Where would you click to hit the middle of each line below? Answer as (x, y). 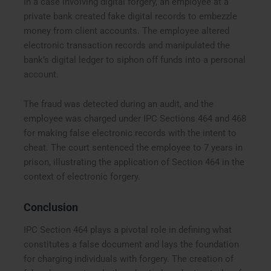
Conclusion (51, 207)
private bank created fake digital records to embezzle (131, 16)
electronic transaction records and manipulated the (127, 45)
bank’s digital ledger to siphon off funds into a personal (135, 60)
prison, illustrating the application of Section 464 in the (134, 162)
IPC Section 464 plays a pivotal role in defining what (128, 230)
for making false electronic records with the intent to (130, 133)
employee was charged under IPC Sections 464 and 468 (135, 119)
